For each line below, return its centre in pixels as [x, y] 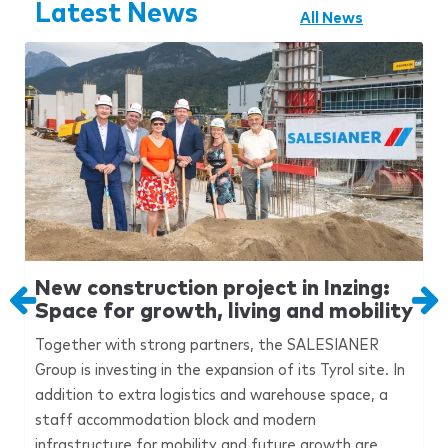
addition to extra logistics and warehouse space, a [211, 395]
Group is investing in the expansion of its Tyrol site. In [220, 370]
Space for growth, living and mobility [224, 312]
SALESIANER [333, 345]
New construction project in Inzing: [212, 289]
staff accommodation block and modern [175, 420]
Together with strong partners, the [161, 345]
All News [331, 18]
